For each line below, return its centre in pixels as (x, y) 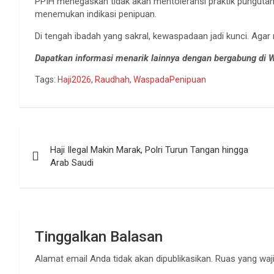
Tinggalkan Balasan (99, 237)
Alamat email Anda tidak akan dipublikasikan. (124, 259)
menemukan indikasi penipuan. (96, 14)
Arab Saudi (72, 163)
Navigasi (56, 137)
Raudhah (112, 80)
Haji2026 (74, 80)
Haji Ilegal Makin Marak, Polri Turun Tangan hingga (149, 150)
